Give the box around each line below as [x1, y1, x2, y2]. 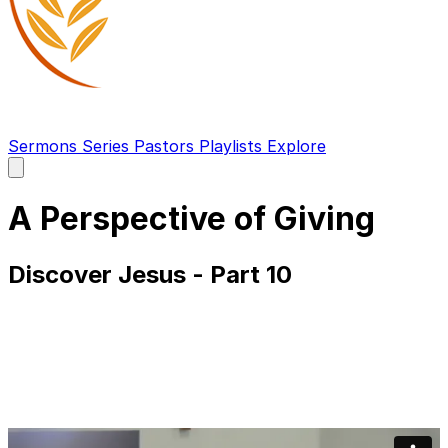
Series [82, 136, 134, 156]
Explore [267, 136, 326, 156]
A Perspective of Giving [8, 199, 375, 239]
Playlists [199, 136, 267, 156]
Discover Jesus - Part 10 [8, 259, 292, 289]
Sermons [8, 136, 82, 156]
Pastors [134, 136, 199, 156]
